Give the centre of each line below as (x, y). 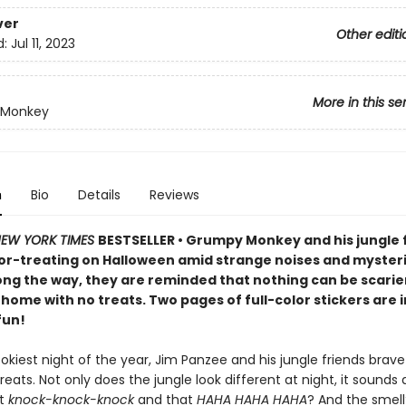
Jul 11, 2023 (43, 44)
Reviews (174, 195)
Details (99, 195)
